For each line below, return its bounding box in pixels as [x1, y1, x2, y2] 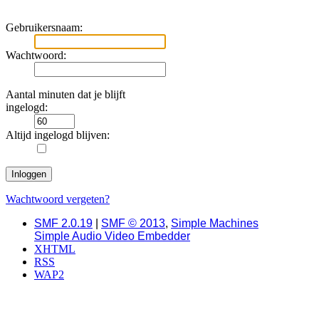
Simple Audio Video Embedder [34, 230, 190, 243]
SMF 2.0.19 [34, 217, 93, 230]
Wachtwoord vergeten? [6, 193, 110, 206]
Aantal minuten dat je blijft [6, 88, 125, 101]
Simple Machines [171, 217, 258, 230]
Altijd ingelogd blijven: [6, 129, 110, 142]
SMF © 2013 [101, 217, 165, 230]
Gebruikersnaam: [6, 21, 83, 34]
